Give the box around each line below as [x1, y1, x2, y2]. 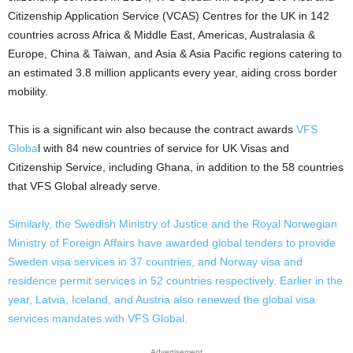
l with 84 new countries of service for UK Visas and [38, 142, 289, 154]
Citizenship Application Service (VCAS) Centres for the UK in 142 [8, 9, 329, 22]
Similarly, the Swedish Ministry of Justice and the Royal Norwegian [8, 217, 337, 230]
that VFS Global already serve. [8, 180, 161, 192]
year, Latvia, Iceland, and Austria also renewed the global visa [8, 293, 315, 306]
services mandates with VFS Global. [8, 312, 188, 325]
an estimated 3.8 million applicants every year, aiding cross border [8, 66, 337, 79]
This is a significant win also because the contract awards [8, 123, 296, 136]
